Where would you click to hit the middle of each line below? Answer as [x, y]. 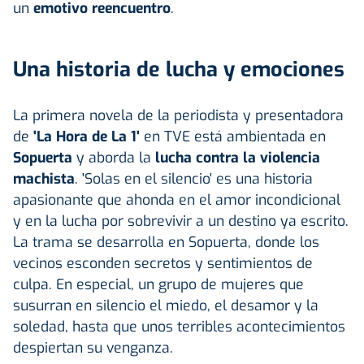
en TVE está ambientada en [233, 136]
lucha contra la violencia [238, 157]
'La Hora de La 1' [87, 136]
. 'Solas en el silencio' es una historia [194, 178]
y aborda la [114, 157]
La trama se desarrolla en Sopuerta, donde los [166, 242]
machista [44, 178]
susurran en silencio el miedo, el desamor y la [166, 305]
